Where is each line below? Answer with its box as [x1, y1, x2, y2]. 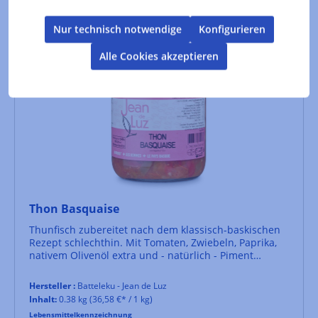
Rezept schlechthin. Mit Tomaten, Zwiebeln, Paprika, [29, 235, 277, 249]
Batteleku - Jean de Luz [75, 279, 167, 292]
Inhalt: [29, 292, 57, 305]
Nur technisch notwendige [53, 22, 182, 36]
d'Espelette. [29, 261, 84, 275]
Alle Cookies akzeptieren [99, 49, 219, 63]
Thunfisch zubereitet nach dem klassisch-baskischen [29, 222, 280, 236]
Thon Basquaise [29, 200, 119, 216]
